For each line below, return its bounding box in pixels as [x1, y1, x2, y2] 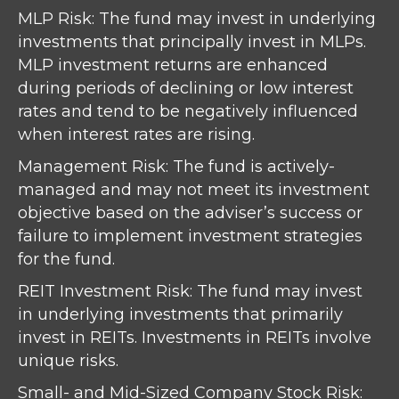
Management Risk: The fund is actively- [18, 157, 335, 177]
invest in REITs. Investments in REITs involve [18, 328, 371, 348]
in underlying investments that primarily [18, 305, 343, 325]
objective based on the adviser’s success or [18, 203, 362, 224]
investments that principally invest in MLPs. [18, 32, 366, 53]
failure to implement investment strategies [18, 226, 362, 247]
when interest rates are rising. [18, 125, 255, 145]
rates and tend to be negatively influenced [18, 102, 358, 122]
